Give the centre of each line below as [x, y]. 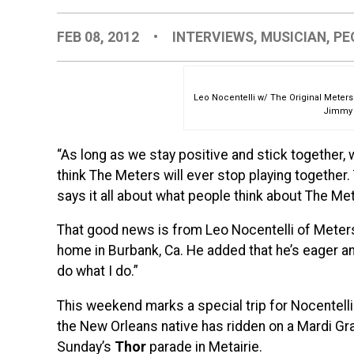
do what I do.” [98, 271]
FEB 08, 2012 [100, 38]
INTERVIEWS [213, 38]
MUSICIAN [294, 38]
